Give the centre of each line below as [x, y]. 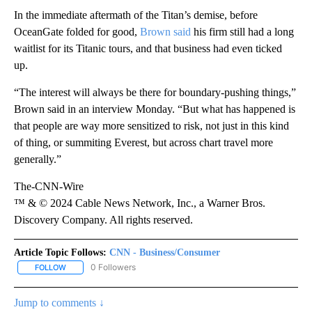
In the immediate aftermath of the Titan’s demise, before [136, 15]
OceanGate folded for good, [77, 31]
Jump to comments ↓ [59, 303]
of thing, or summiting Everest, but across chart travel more [143, 142]
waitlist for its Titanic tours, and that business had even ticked [148, 48]
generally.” [38, 159]
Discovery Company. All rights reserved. [103, 219]
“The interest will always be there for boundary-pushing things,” [155, 92]
